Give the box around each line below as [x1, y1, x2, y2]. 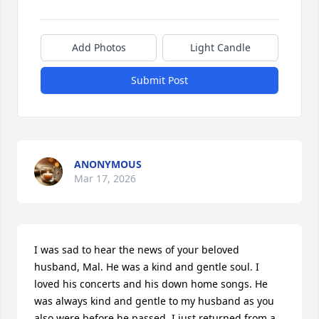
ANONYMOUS [74, 157, 142, 171]
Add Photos [71, 41, 126, 54]
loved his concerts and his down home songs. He [34, 277, 268, 291]
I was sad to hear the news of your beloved [34, 243, 239, 256]
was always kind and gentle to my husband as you [34, 294, 274, 308]
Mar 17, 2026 [74, 172, 136, 185]
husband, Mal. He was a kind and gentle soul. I [34, 260, 259, 273]
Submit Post [131, 73, 188, 87]
